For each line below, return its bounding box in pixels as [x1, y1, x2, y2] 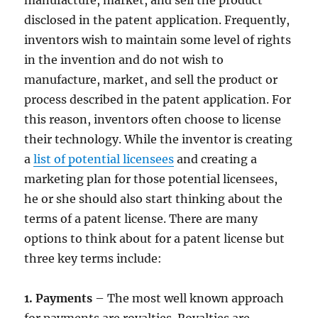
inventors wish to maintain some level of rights [24, 33, 292, 47]
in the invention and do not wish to [24, 53, 224, 67]
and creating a [174, 152, 258, 166]
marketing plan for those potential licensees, [24, 172, 278, 186]
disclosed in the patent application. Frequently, [24, 13, 290, 27]
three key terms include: [24, 251, 163, 265]
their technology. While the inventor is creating [24, 132, 293, 146]
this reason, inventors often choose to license [24, 112, 282, 126]
